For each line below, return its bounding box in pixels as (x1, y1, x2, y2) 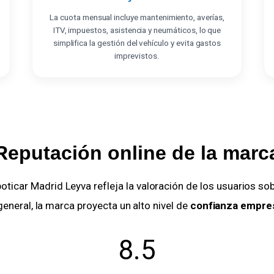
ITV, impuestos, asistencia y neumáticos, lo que (53, 25, 221, 35)
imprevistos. (114, 51, 160, 61)
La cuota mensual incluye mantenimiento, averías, (50, 12, 224, 23)
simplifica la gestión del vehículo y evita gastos (53, 38, 221, 48)
